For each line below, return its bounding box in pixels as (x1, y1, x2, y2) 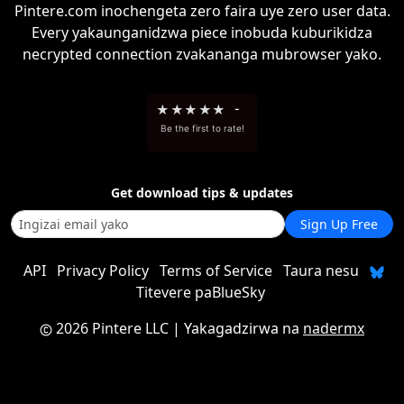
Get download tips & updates (111, 184, 293, 201)
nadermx (303, 318, 364, 338)
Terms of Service (160, 261, 272, 280)
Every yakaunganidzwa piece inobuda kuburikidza (32, 23, 372, 42)
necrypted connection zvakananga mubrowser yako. (23, 44, 381, 64)
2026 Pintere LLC (56, 318, 169, 338)
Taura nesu (283, 261, 359, 280)
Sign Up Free (300, 216, 378, 233)
